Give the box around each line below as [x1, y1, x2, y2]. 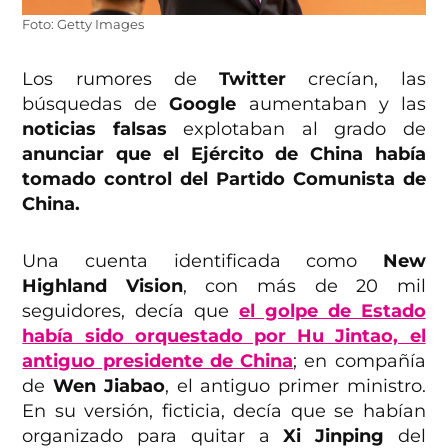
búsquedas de [22, 92, 170, 115]
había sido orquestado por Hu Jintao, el [22, 324, 426, 347]
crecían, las [286, 67, 426, 90]
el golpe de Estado [239, 299, 426, 322]
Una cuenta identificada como [22, 249, 383, 272]
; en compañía [293, 349, 426, 372]
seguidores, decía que [22, 299, 239, 322]
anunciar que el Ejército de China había [22, 142, 426, 165]
